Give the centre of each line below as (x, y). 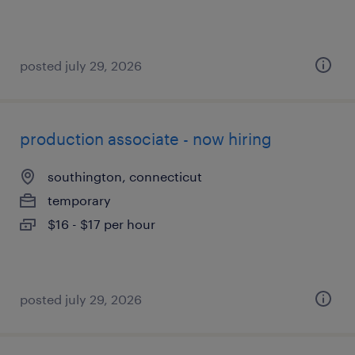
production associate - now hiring (146, 139)
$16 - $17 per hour (101, 224)
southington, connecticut (125, 176)
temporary (79, 200)
